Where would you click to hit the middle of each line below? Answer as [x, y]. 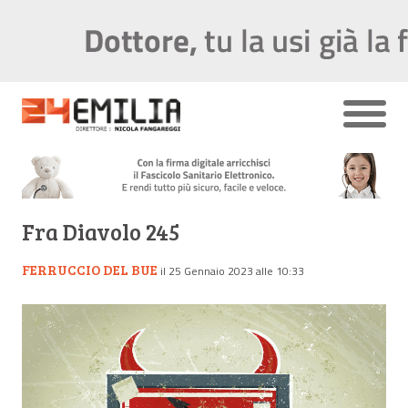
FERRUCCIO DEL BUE [90, 269]
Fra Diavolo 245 [101, 231]
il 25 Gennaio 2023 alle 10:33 [232, 270]
